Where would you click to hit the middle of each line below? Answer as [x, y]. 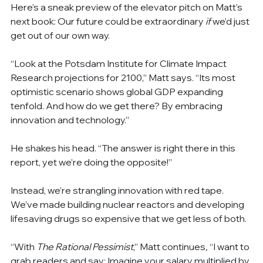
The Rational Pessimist [84, 246]
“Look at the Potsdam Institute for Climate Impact [120, 63]
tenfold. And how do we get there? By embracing [118, 105]
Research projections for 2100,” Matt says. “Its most [124, 77]
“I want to [231, 246]
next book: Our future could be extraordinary [108, 21]
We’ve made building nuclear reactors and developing [129, 204]
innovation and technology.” [70, 119]
